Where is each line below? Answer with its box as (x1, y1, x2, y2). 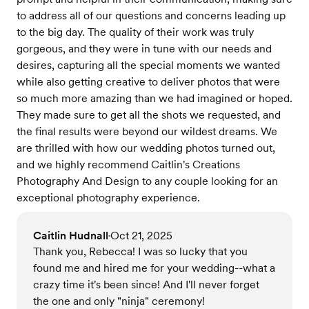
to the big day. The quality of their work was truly (17, 26, 254, 39)
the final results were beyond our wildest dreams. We (17, 125, 277, 139)
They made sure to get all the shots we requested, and (17, 108, 281, 122)
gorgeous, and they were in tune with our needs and (17, 42, 272, 56)
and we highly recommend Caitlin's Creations (17, 158, 240, 172)
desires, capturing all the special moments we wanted (17, 59, 280, 72)
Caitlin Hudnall (33, 229, 108, 243)
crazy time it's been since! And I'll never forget (33, 278, 259, 292)
